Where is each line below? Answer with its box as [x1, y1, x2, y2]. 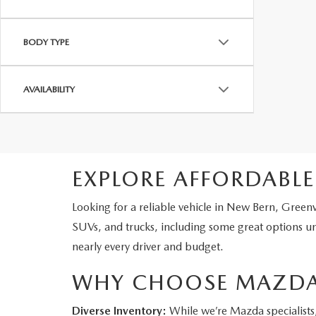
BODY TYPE [23, 37, 69, 47]
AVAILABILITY [23, 84, 75, 95]
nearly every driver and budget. [72, 240, 224, 253]
